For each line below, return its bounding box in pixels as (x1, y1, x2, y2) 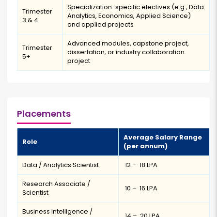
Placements (17, 108, 71, 120)
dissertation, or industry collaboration (67, 47, 185, 57)
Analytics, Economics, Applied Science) (67, 11, 191, 21)
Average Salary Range (124, 133, 202, 142)
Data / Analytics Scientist (22, 160, 99, 170)
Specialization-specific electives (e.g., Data (67, 2, 204, 12)
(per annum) (124, 141, 168, 151)
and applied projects (67, 20, 134, 30)
